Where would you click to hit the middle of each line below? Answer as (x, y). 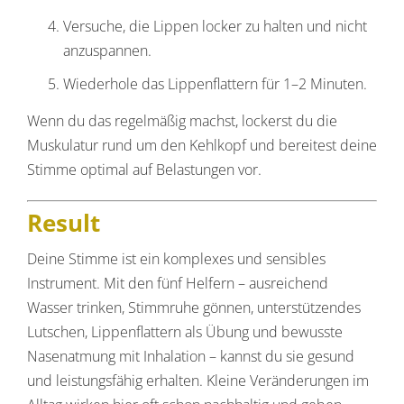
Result (64, 223)
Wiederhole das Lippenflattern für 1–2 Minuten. (215, 84)
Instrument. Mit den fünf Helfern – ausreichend (178, 283)
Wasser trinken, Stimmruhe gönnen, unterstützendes (194, 307)
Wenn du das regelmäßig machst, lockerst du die (182, 121)
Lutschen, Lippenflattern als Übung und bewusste (185, 331)
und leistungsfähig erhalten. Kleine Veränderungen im (198, 380)
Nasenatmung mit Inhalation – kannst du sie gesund (191, 356)
